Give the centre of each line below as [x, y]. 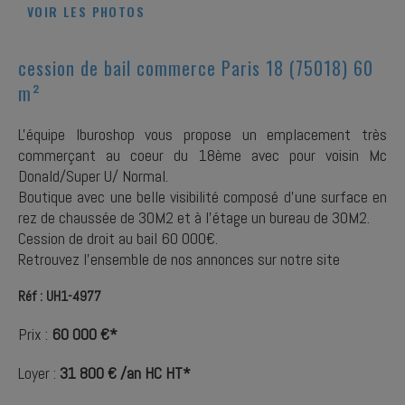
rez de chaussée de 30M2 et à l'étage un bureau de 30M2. [194, 217]
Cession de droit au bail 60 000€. [118, 238]
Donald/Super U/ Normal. [93, 176]
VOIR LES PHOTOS [86, 11]
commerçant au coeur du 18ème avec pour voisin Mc [202, 155]
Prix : [35, 334]
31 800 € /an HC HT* [125, 373]
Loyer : [39, 373]
